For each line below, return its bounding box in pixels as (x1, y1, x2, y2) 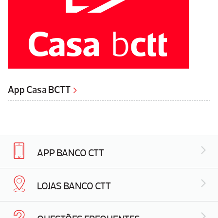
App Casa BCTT (8, 84, 71, 96)
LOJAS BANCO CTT (36, 180, 111, 192)
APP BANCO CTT (36, 146, 104, 159)
